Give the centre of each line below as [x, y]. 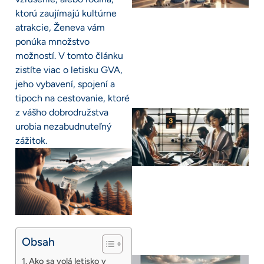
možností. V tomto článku [69, 56]
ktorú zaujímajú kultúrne [66, 14]
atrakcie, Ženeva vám [60, 28]
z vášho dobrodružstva [62, 113]
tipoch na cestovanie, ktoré [72, 98]
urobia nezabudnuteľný [63, 127]
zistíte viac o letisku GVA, [69, 70]
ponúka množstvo [52, 42]
